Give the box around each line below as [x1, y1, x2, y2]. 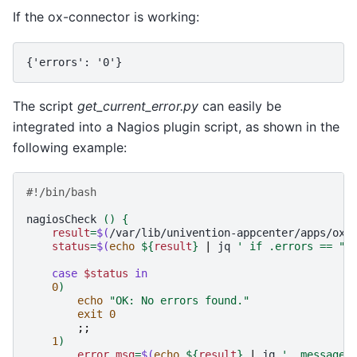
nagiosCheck [26, 213, 96, 226]
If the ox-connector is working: [13, 9, 199, 25]
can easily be [198, 97, 281, 114]
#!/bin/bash [26, 186, 96, 199]
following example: [13, 139, 127, 155]
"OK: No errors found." [109, 294, 249, 308]
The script [13, 97, 77, 114]
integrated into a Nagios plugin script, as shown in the [13, 118, 339, 135]
